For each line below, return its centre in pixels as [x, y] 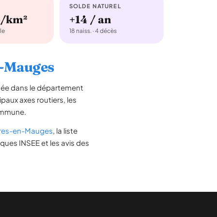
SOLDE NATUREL [95, 6]
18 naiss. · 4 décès [93, 31]
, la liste [65, 131]
